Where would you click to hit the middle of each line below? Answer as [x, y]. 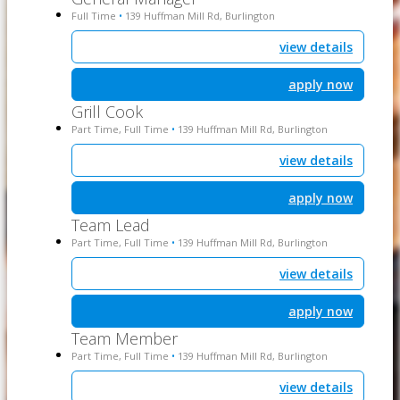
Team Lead [111, 225]
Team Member [125, 339]
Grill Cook [107, 112]
